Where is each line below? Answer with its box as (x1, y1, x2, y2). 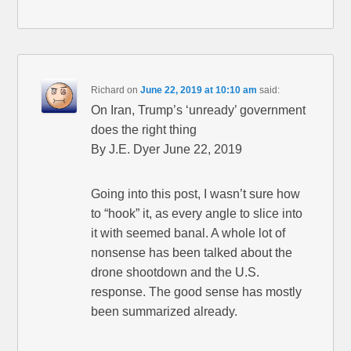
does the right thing (91, 123, 197, 137)
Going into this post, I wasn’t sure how (91, 187, 301, 201)
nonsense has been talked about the (91, 246, 293, 260)
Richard (91, 85, 125, 96)
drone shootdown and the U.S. (91, 266, 260, 280)
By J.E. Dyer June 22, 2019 (91, 143, 243, 157)
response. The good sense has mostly (91, 285, 302, 299)
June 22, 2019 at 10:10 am (140, 85, 258, 96)
